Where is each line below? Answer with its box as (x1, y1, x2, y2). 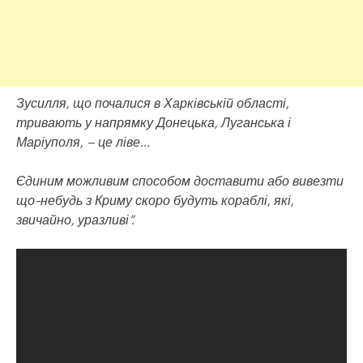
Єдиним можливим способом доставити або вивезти (16, 170, 344, 190)
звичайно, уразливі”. (16, 209, 134, 229)
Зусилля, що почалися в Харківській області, (16, 92, 289, 113)
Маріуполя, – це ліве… (16, 131, 150, 152)
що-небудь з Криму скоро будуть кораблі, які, (16, 190, 294, 210)
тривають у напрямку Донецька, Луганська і (16, 112, 291, 132)
